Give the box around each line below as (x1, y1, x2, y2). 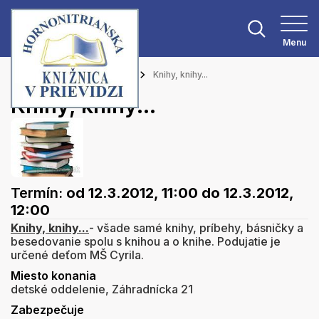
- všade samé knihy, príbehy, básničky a (89, 221, 303, 235)
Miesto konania (11, 268, 96, 283)
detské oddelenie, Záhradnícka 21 (11, 282, 193, 296)
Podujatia (93, 69, 132, 80)
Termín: (11, 184, 66, 202)
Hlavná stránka (11, 69, 73, 80)
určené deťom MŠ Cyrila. (11, 248, 144, 262)
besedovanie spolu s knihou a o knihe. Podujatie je (11, 234, 281, 249)
